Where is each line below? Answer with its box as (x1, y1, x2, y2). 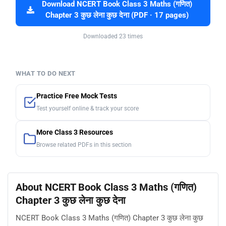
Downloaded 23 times (83, 33, 143, 40)
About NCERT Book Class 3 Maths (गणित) (16, 181, 197, 194)
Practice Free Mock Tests (36, 92, 117, 101)
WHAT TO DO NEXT (16, 70, 76, 78)
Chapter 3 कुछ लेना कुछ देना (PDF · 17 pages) (45, 11, 189, 20)
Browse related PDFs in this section (36, 141, 132, 149)
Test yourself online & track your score (36, 105, 139, 112)
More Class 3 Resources (36, 128, 113, 137)
